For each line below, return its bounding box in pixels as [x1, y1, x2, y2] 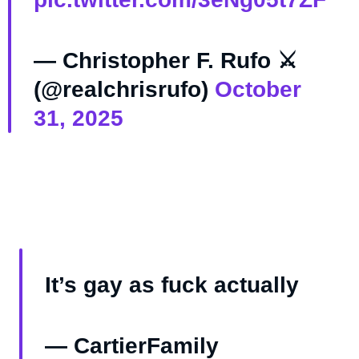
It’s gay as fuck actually [45, 272, 299, 298]
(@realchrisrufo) [33, 77, 215, 103]
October [214, 77, 301, 103]
